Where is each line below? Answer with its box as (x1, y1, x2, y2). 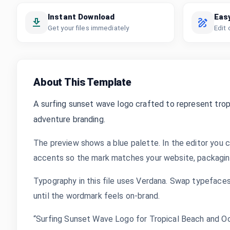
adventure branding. (33, 114, 105, 124)
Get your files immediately (48, 24, 129, 32)
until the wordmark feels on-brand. (33, 191, 160, 201)
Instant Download (48, 12, 115, 22)
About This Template (33, 76, 131, 88)
